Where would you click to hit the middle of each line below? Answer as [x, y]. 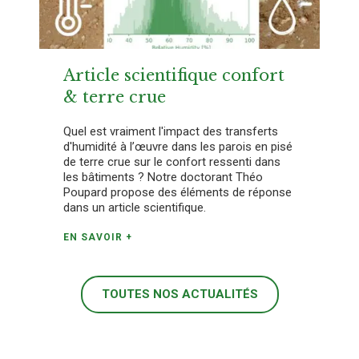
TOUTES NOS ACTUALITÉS [179, 294]
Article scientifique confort [174, 76]
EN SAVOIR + [98, 238]
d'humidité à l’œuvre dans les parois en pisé [178, 147]
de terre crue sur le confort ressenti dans [172, 162]
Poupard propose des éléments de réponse [177, 193]
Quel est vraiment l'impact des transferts [171, 132]
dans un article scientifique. [135, 208]
